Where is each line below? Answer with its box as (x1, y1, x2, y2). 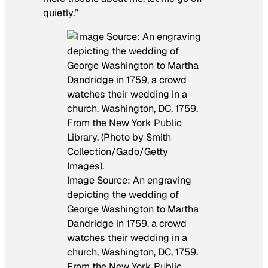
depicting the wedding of (67, 188, 179, 202)
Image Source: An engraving (67, 174, 191, 187)
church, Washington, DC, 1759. (67, 246, 198, 259)
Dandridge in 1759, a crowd (67, 217, 187, 230)
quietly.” (43, 6, 78, 19)
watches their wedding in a (67, 232, 187, 245)
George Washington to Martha (67, 203, 199, 216)
